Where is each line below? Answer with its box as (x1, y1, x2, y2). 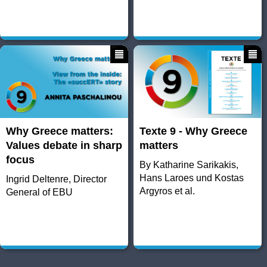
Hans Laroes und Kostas (139, 173, 244, 184)
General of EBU (6, 187, 73, 198)
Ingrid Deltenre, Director (6, 174, 107, 185)
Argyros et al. (139, 186, 195, 197)
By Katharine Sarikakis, (139, 160, 238, 170)
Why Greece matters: (6, 125, 113, 138)
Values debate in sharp (6, 139, 122, 152)
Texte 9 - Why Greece (139, 125, 247, 138)
